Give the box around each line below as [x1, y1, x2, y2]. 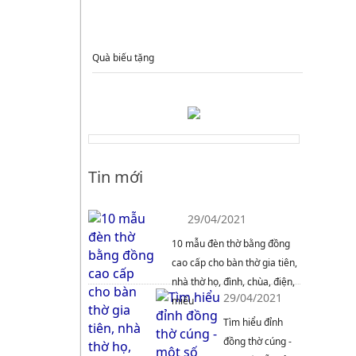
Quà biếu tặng [92, 51, 155, 64]
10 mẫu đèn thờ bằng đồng [172, 237, 291, 250]
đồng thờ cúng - [223, 335, 292, 348]
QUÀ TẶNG [161, 20, 230, 33]
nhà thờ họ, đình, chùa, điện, [172, 275, 296, 288]
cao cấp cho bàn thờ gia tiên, [172, 256, 298, 269]
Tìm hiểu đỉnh [223, 315, 284, 329]
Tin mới [88, 166, 144, 188]
